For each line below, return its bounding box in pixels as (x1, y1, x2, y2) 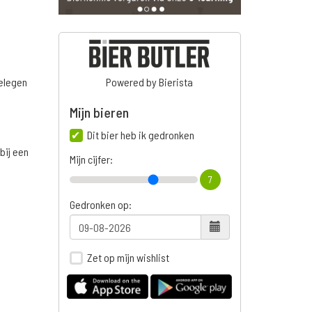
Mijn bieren (69, 104, 129, 121)
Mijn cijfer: (69, 153, 113, 166)
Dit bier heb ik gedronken (86, 128, 194, 142)
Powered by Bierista (106, 75, 194, 89)
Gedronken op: (69, 198, 132, 212)
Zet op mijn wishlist (86, 251, 169, 265)
